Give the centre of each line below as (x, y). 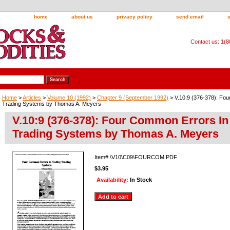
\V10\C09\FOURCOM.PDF (143, 157)
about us (82, 17)
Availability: (113, 179)
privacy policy (135, 17)
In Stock (141, 179)
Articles (32, 97)
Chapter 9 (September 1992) (133, 97)
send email (190, 17)
